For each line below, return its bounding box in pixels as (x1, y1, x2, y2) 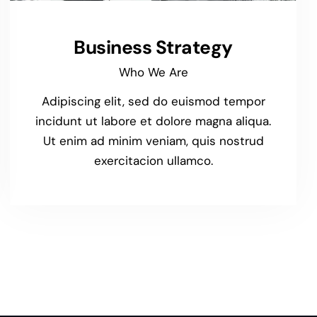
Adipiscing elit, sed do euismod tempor (41, 93, 265, 109)
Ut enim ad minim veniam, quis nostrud (42, 132, 264, 149)
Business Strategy (74, 35, 233, 59)
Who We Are (118, 64, 188, 81)
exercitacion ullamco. (93, 152, 213, 168)
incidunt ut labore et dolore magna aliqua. (35, 113, 271, 129)
